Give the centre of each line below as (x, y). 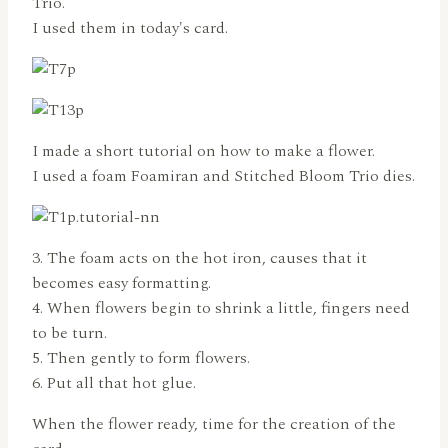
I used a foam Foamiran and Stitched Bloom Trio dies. (223, 176)
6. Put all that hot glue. (114, 383)
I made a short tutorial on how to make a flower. (203, 151)
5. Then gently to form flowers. (141, 358)
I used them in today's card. (130, 28)
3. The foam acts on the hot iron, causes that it (199, 258)
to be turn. (69, 333)
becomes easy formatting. (121, 283)
